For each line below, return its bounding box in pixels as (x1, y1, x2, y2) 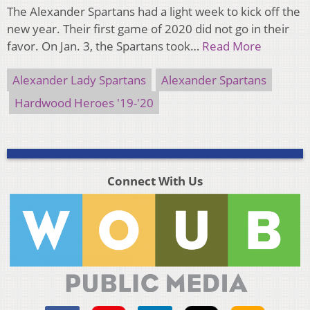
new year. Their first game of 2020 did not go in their (7, 21, 289, 37)
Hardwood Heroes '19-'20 (15, 95, 154, 111)
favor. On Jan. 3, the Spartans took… (7, 38, 202, 55)
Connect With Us (107, 173, 203, 190)
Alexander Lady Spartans (12, 72, 146, 89)
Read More (202, 38, 262, 55)
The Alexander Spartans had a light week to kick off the (7, 3, 300, 20)
